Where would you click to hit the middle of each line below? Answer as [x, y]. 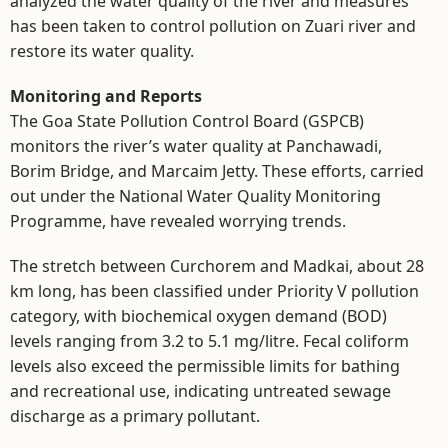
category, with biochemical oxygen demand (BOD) [198, 316]
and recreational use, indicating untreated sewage [200, 391]
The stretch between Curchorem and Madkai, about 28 [217, 266]
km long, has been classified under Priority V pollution [214, 291]
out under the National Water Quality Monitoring [195, 196]
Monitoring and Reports [106, 96]
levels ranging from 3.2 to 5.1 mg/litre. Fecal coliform [209, 341]
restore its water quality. [102, 51]
